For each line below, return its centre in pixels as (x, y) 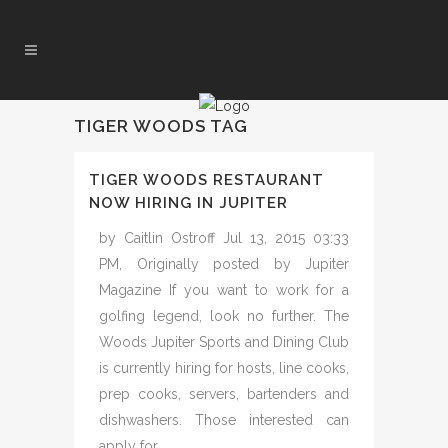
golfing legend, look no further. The (224, 316)
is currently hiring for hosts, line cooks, (224, 368)
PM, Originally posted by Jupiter (224, 264)
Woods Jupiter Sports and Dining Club (224, 342)
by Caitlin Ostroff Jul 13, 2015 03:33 (224, 238)
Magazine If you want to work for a (224, 290)
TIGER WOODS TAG (161, 126)
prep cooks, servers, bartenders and (224, 394)
